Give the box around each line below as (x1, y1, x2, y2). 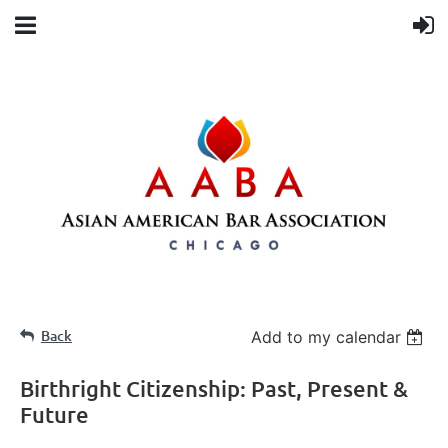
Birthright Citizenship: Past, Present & (20, 375, 408, 403)
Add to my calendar (251, 327, 402, 348)
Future (20, 401, 89, 429)
